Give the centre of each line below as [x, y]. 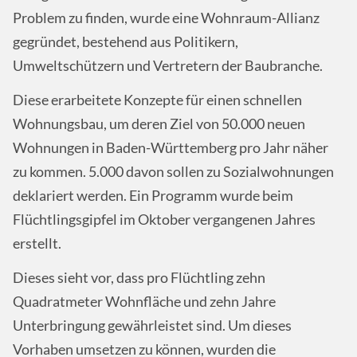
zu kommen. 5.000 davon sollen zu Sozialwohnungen [173, 171]
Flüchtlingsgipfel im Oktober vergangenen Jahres [164, 219]
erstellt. [37, 243]
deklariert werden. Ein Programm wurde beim [153, 195]
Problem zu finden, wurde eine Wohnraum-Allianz [166, 18]
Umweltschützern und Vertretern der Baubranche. [168, 65]
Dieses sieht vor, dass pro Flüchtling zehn [139, 278]
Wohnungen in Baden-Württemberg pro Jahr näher [171, 147]
